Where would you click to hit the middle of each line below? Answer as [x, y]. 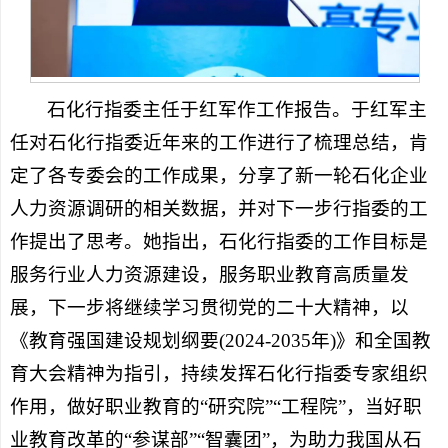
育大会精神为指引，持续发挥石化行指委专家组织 [218, 373]
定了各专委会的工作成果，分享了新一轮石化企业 [218, 175]
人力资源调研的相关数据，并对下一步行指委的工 [218, 208]
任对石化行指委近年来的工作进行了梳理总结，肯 [218, 142]
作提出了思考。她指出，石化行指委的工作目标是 [218, 241]
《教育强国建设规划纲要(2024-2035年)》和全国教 [220, 340]
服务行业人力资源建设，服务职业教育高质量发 [209, 274]
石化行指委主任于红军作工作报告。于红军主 [237, 109]
